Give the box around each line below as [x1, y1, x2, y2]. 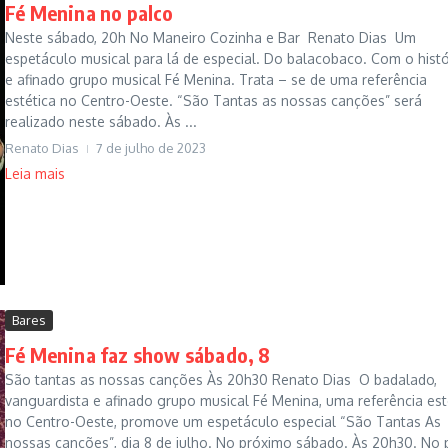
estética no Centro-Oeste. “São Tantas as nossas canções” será [5, 91, 422, 109]
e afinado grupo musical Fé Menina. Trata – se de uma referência [5, 70, 427, 88]
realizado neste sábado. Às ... [5, 112, 197, 130]
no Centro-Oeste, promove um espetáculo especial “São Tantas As [5, 413, 441, 431]
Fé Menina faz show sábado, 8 [5, 342, 271, 368]
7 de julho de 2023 [96, 139, 206, 156]
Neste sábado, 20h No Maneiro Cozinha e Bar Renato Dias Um [5, 28, 416, 46]
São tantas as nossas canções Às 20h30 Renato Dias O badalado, [5, 371, 437, 389]
